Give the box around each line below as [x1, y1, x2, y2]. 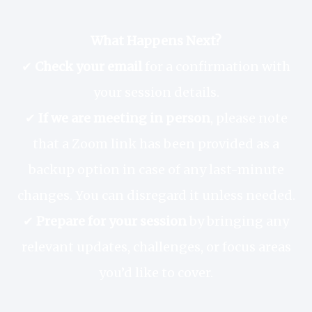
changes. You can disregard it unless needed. [17, 187, 295, 204]
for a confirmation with [142, 58, 290, 75]
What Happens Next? [91, 33, 221, 49]
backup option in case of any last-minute [28, 162, 284, 178]
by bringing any [187, 213, 289, 230]
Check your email [35, 58, 142, 75]
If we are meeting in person [38, 110, 210, 127]
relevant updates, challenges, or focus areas [21, 239, 291, 256]
